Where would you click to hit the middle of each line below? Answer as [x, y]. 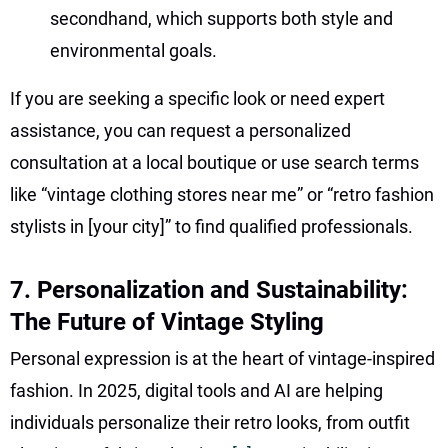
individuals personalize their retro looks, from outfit [210, 422]
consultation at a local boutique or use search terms [214, 162]
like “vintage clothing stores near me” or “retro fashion [222, 194]
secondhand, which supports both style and [221, 18]
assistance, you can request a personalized [180, 130]
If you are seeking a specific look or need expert [197, 98]
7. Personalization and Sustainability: [209, 289]
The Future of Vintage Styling [167, 321]
